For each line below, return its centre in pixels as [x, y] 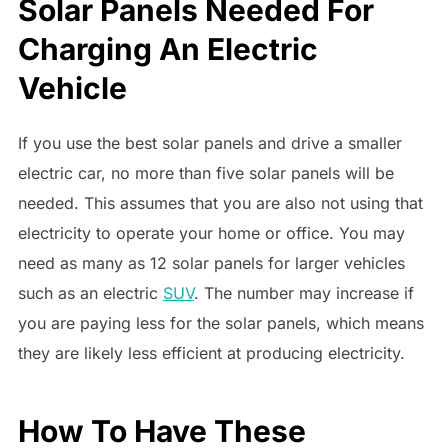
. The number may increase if [303, 293]
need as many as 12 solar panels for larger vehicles [211, 263]
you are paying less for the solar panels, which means [220, 323]
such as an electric [90, 293]
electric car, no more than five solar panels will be [205, 173]
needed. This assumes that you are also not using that [220, 203]
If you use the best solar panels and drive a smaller [209, 143]
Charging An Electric [167, 49]
